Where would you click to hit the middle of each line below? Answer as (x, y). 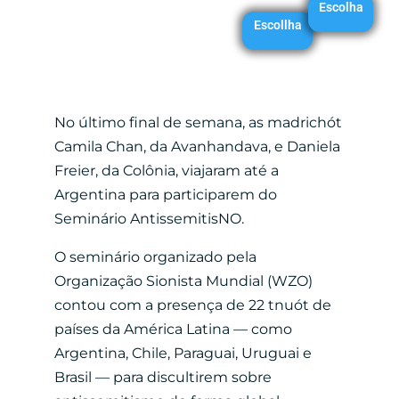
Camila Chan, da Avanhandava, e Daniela (197, 146)
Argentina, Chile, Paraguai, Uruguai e (183, 353)
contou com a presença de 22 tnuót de (192, 305)
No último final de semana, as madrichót (198, 122)
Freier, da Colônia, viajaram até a (166, 170)
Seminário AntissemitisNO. (149, 218)
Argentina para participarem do (165, 194)
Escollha (278, 24)
